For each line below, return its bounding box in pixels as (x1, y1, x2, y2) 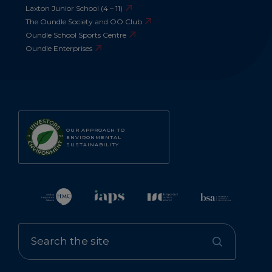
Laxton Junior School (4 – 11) (25, 4, 123, 13)
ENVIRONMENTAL (66, 134, 121, 141)
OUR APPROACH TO (66, 127, 125, 134)
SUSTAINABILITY (66, 141, 119, 148)
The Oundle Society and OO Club (25, 17, 142, 27)
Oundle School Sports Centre (25, 30, 126, 40)
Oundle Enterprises (25, 44, 92, 53)
